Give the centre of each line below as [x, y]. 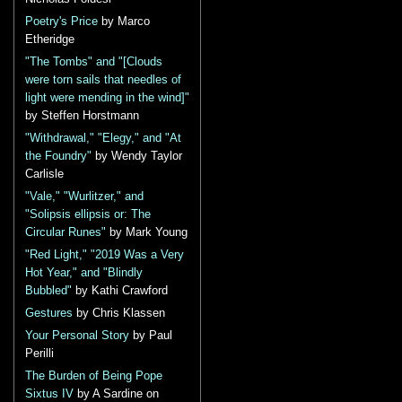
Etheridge [50, 39]
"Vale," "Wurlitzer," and [84, 197]
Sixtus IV [49, 394]
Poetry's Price [61, 22]
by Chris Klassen [119, 313]
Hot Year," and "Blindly [84, 273]
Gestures [49, 313]
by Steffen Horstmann [82, 116]
